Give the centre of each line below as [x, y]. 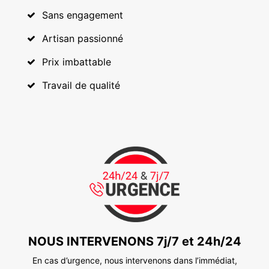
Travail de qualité [81, 85]
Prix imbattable [77, 62]
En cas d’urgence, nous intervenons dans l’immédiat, [134, 260]
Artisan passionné [83, 38]
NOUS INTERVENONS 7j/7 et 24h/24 [134, 241]
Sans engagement [83, 15]
